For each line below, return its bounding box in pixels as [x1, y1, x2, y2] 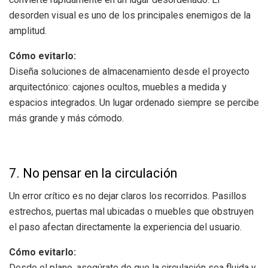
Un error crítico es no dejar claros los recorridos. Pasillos [9, 190, 246, 202]
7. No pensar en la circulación [9, 165, 177, 181]
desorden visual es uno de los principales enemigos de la [9, 10, 251, 22]
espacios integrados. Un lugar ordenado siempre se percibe [9, 97, 259, 109]
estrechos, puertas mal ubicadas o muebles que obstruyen [9, 206, 254, 218]
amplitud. [9, 25, 47, 37]
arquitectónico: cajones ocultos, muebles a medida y [9, 81, 227, 93]
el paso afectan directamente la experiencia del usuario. [9, 221, 242, 233]
